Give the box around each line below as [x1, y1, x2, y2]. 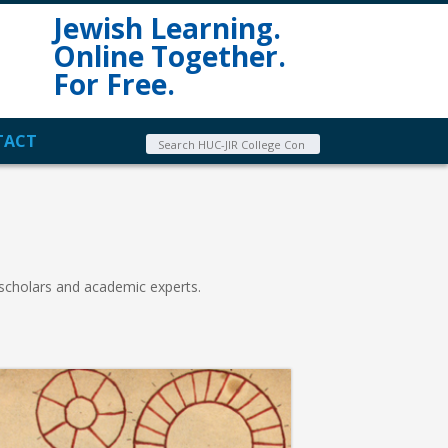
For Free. [53, 65, 175, 103]
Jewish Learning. [53, 9, 281, 47]
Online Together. [53, 37, 286, 75]
